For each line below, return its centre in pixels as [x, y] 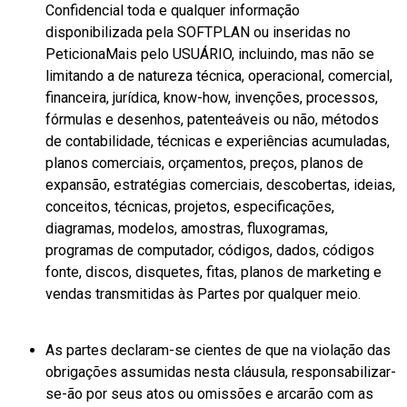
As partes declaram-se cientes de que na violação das [218, 350]
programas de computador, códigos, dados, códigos [210, 250]
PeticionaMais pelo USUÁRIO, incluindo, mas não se [210, 54]
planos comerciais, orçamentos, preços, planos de [204, 163]
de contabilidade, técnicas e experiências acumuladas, [218, 141]
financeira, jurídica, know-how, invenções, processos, [212, 97]
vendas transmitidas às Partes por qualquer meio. [203, 293]
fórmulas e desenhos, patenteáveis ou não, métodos [212, 119]
